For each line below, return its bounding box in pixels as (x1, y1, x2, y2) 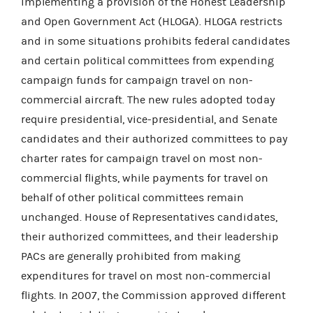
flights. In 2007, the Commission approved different (21, 289, 286, 302)
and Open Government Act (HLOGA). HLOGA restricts (21, 15, 282, 28)
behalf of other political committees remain (21, 191, 244, 204)
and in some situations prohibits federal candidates (21, 34, 290, 48)
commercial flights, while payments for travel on (21, 171, 268, 184)
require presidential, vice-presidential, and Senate (21, 112, 277, 126)
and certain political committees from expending (21, 54, 274, 67)
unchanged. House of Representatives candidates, (21, 210, 277, 224)
